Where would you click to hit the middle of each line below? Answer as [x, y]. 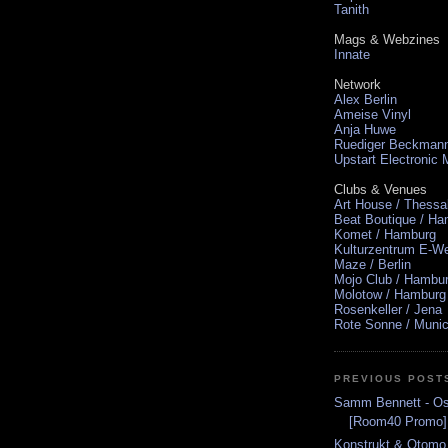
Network [357, 84]
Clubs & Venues [380, 189]
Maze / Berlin [372, 264]
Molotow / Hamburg [390, 294]
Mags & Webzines [387, 39]
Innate [352, 54]
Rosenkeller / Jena [388, 309]
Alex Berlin [365, 99]
